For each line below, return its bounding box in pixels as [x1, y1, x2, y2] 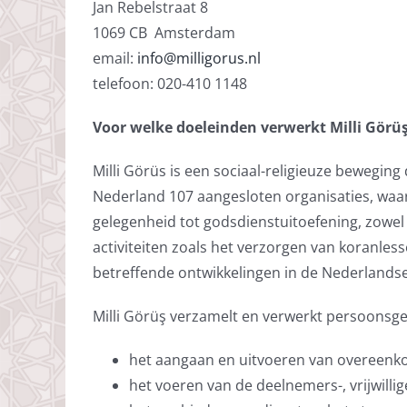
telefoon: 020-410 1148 [92, 73, 247, 94]
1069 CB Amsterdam [92, 22, 235, 43]
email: [92, 47, 137, 68]
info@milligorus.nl [136, 47, 261, 68]
